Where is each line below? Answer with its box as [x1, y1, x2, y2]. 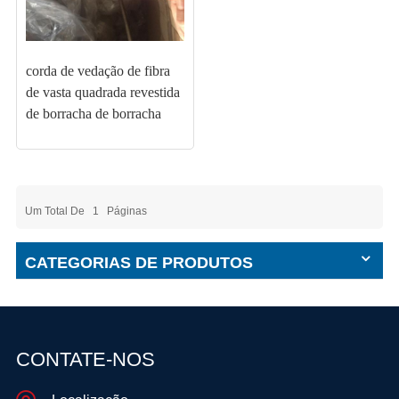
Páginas [103, 204, 147, 217]
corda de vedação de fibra [25, 62, 170, 78]
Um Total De [24, 204, 87, 217]
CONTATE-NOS [15, 347, 155, 370]
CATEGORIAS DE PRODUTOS [24, 253, 253, 272]
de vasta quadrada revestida [25, 84, 180, 100]
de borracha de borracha [25, 105, 161, 121]
